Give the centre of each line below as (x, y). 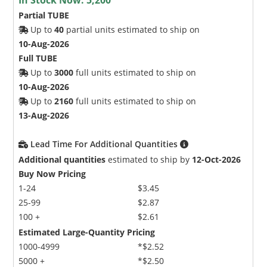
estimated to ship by (149, 159)
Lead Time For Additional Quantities (105, 144)
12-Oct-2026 (217, 159)
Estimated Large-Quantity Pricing (87, 232)
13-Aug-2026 (44, 115)
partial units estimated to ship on (132, 29)
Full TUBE (38, 58)
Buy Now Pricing (52, 173)
